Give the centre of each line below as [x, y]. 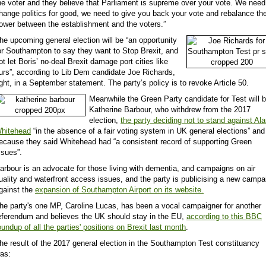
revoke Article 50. [219, 83]
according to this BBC [224, 217]
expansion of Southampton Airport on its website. [119, 190]
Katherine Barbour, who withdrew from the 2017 [170, 110]
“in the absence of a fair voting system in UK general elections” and [148, 131]
